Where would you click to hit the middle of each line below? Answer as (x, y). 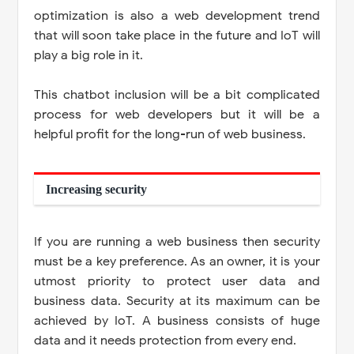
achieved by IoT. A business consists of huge (177, 320)
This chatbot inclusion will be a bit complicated (177, 94)
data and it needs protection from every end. (166, 340)
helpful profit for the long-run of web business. (172, 134)
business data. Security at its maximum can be (177, 301)
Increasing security (97, 189)
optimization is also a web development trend (177, 15)
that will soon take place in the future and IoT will (177, 35)
